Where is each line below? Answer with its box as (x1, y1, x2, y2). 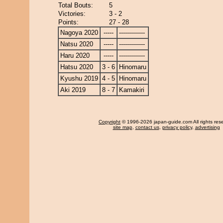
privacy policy (162, 124, 192, 130)
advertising (195, 124, 220, 130)
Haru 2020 (60, 52, 90, 59)
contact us (135, 124, 159, 130)
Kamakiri (119, 86, 144, 94)
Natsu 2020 (60, 40, 93, 48)
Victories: (58, 10, 86, 17)
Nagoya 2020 (60, 29, 98, 36)
